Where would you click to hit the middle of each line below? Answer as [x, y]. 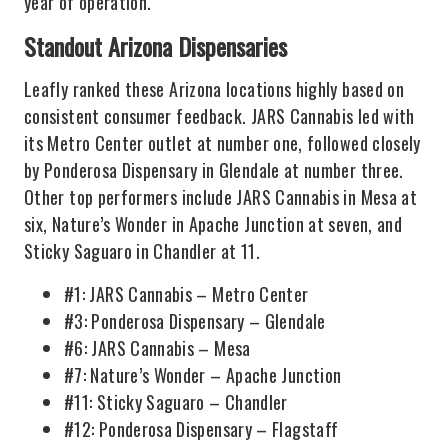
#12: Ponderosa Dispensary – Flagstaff [201, 429]
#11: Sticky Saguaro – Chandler [176, 402]
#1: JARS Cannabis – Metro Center [186, 294]
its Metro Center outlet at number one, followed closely [222, 143]
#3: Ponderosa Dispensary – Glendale [195, 321]
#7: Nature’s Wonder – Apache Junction [203, 375]
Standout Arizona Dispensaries [155, 46]
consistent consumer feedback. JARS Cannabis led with [219, 116]
